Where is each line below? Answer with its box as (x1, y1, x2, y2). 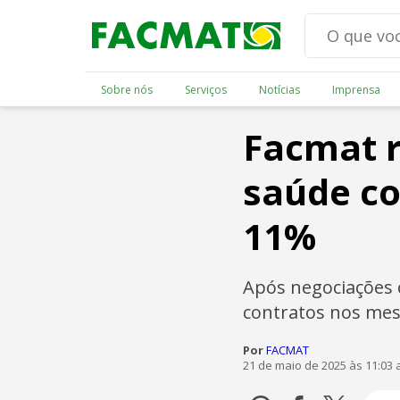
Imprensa (331, 81, 380, 97)
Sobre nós (100, 81, 153, 97)
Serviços (184, 81, 227, 97)
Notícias (258, 81, 300, 97)
